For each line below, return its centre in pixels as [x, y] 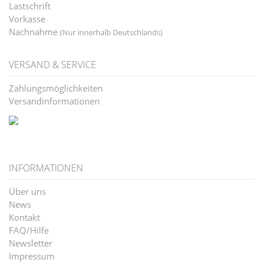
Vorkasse [27, 19]
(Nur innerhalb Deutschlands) [111, 33]
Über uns [27, 192]
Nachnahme [34, 32]
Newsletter [31, 243]
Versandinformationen [54, 101]
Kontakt [24, 218]
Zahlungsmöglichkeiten [56, 88]
